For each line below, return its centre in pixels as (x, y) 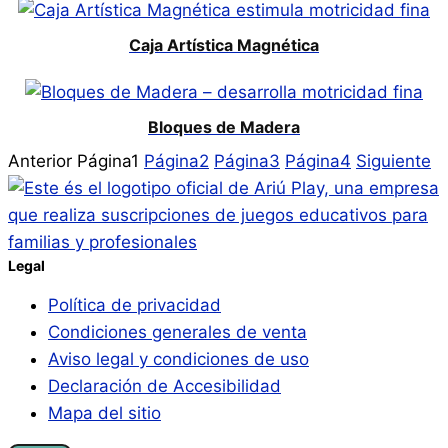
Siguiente (393, 161)
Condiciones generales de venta (177, 332)
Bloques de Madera (224, 127)
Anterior (40, 161)
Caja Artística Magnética (224, 45)
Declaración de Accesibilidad (164, 386)
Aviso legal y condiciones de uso (178, 359)
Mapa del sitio (104, 413)
